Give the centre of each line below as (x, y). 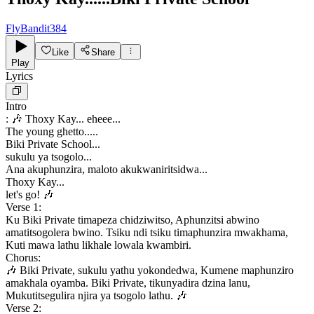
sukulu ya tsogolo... (49, 157)
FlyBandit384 (36, 29)
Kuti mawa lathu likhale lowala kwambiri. (98, 245)
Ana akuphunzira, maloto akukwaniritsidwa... (107, 170)
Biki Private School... (53, 144)
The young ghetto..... (52, 132)
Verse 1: (23, 207)
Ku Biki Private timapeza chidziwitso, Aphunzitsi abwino (132, 220)
